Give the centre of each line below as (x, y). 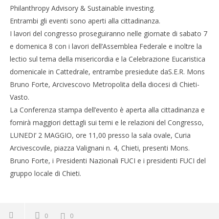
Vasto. (20, 97)
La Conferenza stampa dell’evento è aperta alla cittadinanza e (107, 110)
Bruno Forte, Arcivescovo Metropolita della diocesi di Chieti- (105, 84)
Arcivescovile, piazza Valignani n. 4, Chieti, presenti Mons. (100, 148)
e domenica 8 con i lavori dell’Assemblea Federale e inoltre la (106, 46)
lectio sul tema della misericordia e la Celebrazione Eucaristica (108, 59)
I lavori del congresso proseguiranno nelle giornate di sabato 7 (109, 33)
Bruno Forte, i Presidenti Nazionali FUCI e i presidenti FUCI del (108, 161)
